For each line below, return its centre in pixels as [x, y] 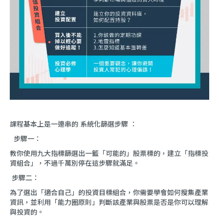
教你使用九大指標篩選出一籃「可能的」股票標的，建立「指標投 [109, 153]
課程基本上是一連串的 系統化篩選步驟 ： [73, 124]
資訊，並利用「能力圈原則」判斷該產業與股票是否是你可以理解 [109, 202]
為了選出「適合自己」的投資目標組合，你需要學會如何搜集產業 [109, 193]
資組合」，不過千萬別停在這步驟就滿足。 [75, 163]
